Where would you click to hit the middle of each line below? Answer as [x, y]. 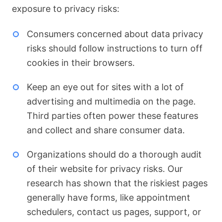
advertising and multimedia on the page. [111, 101]
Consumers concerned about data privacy [115, 34]
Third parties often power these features [112, 115]
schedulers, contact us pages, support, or [114, 212]
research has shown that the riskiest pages [117, 183]
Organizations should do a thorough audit [114, 154]
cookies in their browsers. [81, 62]
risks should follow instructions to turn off [114, 48]
